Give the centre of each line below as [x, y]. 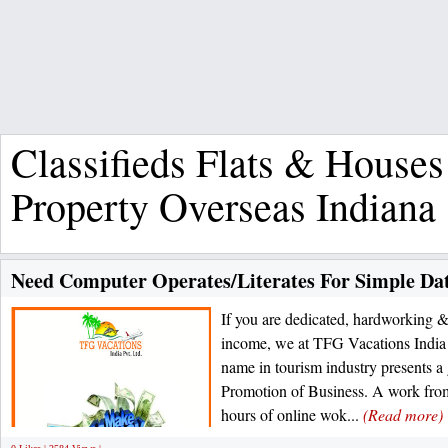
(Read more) [403, 414]
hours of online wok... [292, 414]
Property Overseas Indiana [223, 205]
